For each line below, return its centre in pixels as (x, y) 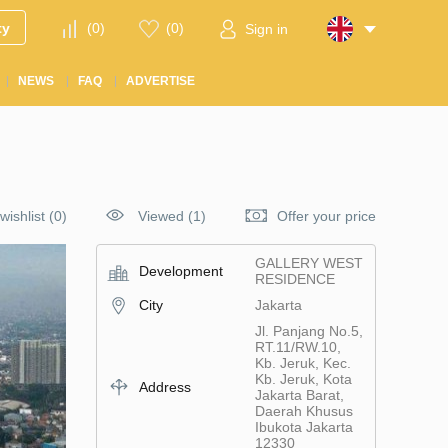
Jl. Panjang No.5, (308, 331)
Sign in (266, 29)
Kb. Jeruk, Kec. (302, 363)
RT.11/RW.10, (297, 347)
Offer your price (326, 216)
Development (181, 271)
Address (165, 387)
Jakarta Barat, (299, 395)
